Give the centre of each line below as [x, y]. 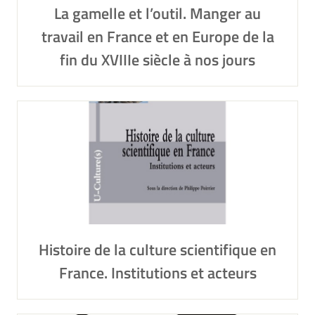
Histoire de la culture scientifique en [157, 250]
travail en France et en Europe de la [157, 37]
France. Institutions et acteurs [157, 273]
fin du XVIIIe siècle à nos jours [157, 60]
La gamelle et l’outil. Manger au [157, 13]
